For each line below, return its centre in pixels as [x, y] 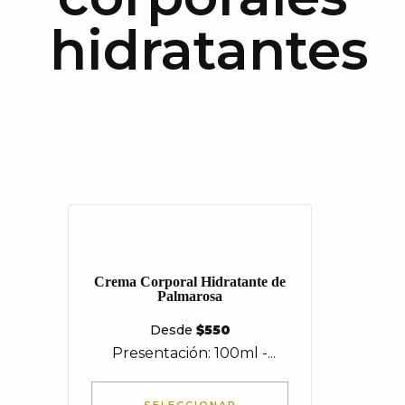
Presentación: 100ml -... [190, 353]
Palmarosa [190, 296]
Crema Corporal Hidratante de [190, 282]
